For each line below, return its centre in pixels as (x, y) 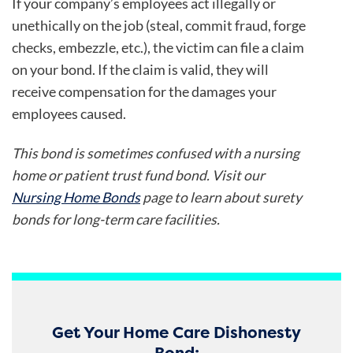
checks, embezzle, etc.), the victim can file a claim (158, 47)
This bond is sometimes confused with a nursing (156, 154)
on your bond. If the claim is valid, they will (140, 69)
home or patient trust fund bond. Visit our (138, 176)
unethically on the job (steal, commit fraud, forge (159, 25)
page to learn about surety (221, 198)
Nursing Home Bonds (76, 198)
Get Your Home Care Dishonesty (176, 332)
